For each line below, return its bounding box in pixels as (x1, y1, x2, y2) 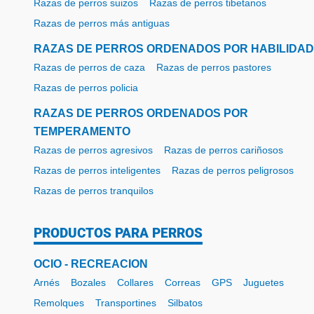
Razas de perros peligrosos (172, 165, 294, 177)
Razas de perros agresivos (34, 144, 153, 156)
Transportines (95, 297, 156, 309)
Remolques (34, 297, 84, 309)
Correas (165, 277, 200, 289)
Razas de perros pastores (156, 62, 271, 74)
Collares (117, 277, 153, 289)
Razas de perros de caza (34, 62, 145, 74)
